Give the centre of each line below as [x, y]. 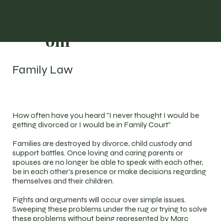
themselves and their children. [63, 181]
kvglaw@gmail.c [109, 18]
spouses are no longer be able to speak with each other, [108, 162]
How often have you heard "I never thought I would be [106, 115]
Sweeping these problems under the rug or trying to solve [110, 209]
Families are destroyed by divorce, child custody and [102, 143]
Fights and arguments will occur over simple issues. [99, 199]
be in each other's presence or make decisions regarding [110, 171]
